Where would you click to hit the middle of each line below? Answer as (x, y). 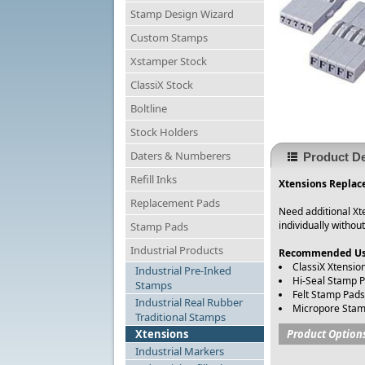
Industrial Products (177, 251)
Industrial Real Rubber (189, 303)
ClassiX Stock (162, 85)
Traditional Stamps (180, 317)
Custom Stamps (169, 38)
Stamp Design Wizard (182, 14)
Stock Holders (164, 132)
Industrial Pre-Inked (183, 271)
